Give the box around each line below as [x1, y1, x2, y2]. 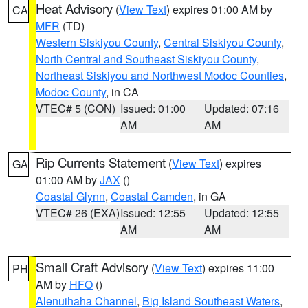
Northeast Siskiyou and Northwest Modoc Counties [36, 67, 284, 83]
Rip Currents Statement [36, 153, 166, 171]
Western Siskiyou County [36, 34, 158, 50]
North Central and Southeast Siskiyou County [36, 51, 256, 67]
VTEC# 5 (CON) [36, 100, 115, 116]
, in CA [106, 84, 139, 100]
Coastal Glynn [36, 188, 105, 204]
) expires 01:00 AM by [166, 1, 272, 17]
